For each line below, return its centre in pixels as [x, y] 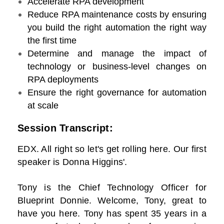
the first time [52, 41]
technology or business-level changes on [117, 67]
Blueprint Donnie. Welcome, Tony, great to [112, 201]
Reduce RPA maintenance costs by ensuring [117, 15]
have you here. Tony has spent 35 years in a [112, 214]
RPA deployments [63, 80]
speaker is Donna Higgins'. [72, 162]
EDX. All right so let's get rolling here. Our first [112, 149]
